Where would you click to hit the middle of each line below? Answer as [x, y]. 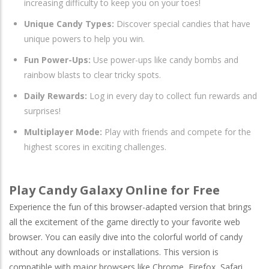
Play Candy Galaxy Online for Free [114, 190]
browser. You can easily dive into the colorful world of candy [126, 237]
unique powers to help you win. [84, 38]
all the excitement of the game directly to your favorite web [125, 222]
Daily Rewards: [56, 95]
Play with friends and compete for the [177, 131]
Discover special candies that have [182, 23]
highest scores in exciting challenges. [95, 147]
